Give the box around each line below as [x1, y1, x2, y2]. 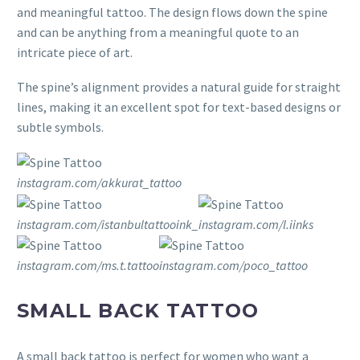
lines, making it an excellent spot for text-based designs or [17, 98, 341, 115]
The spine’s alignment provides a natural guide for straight [17, 78, 341, 95]
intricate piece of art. [17, 44, 133, 61]
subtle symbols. [17, 118, 104, 135]
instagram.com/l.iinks [198, 215, 313, 232]
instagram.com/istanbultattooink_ [17, 215, 198, 232]
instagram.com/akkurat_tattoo [17, 174, 182, 191]
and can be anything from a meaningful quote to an [17, 24, 299, 41]
